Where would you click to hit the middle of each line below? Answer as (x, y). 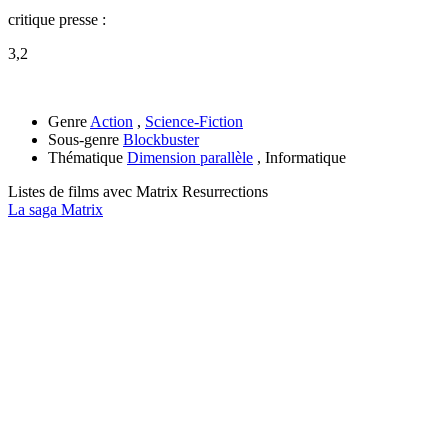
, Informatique (299, 157)
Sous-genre (83, 139)
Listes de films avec (72, 191)
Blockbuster (161, 139)
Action (111, 121)
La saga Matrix (55, 209)
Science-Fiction (194, 121)
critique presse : (57, 19)
